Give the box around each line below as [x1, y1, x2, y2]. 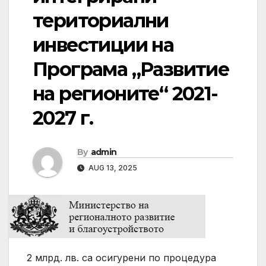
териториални [33, 9, 169, 33]
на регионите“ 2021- [33, 82, 218, 106]
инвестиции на [33, 33, 174, 57]
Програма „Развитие [33, 58, 229, 81]
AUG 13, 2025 [87, 163, 137, 173]
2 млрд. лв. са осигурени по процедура [27, 252, 216, 264]
